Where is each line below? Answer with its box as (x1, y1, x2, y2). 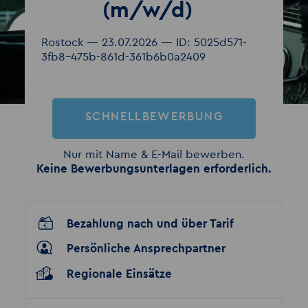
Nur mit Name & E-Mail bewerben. (63, 148, 245, 161)
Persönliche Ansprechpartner (67, 243, 226, 255)
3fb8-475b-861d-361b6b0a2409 (41, 50, 206, 63)
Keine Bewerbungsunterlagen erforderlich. (36, 163, 272, 175)
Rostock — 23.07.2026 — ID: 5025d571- (41, 36, 247, 48)
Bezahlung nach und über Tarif (67, 217, 234, 230)
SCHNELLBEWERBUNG (85, 110, 223, 122)
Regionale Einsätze (67, 267, 173, 280)
